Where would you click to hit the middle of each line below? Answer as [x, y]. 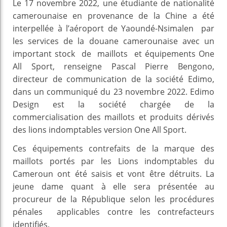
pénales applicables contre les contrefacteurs [113, 212]
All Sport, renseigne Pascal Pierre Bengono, [113, 66]
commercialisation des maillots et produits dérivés [113, 117]
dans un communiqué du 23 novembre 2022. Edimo [113, 91]
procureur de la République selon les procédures [113, 199]
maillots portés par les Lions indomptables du [113, 161]
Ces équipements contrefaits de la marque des [113, 148]
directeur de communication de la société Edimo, [113, 79]
